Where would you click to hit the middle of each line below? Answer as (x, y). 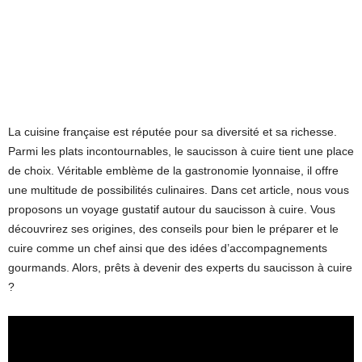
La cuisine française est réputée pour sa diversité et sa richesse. (173, 132)
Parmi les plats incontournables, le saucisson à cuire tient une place (181, 152)
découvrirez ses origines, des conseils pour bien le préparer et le (173, 229)
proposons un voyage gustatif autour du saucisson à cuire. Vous (172, 210)
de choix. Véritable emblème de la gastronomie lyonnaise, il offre (173, 171)
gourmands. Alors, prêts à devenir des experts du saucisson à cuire (180, 268)
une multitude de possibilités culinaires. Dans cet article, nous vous (179, 190)
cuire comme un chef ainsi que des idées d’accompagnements (168, 248)
